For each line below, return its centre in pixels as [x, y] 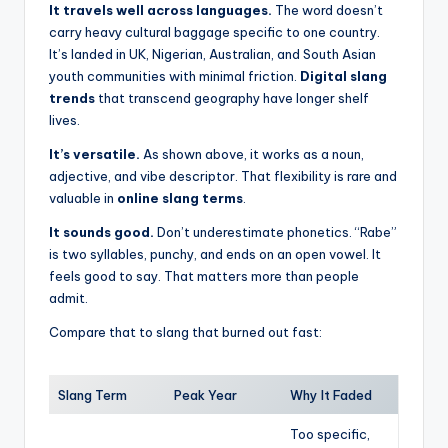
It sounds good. [101, 231]
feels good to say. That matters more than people [204, 275]
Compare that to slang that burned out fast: [185, 331]
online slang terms [180, 197]
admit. [68, 297]
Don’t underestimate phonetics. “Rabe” [275, 231]
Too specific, [330, 433]
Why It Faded [331, 394]
